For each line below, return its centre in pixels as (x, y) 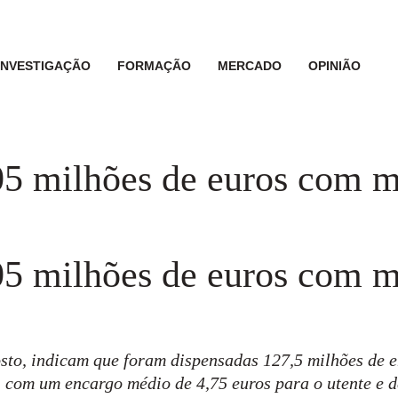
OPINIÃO (334, 66)
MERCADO (249, 66)
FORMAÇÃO (154, 66)
